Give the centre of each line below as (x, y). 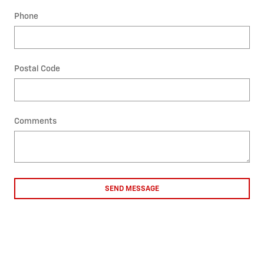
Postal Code (37, 69)
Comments (35, 121)
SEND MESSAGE (132, 189)
